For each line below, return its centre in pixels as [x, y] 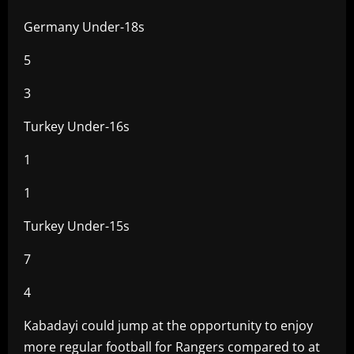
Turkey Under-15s [77, 226]
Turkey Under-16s [77, 126]
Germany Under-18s [84, 26]
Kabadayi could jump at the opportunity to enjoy [168, 325]
